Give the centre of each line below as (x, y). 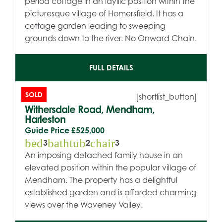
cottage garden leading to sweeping (95, 26)
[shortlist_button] (166, 96)
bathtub (67, 143)
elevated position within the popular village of (111, 167)
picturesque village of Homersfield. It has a (104, 13)
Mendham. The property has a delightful (101, 180)
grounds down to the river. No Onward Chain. (111, 38)
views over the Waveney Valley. (84, 204)
